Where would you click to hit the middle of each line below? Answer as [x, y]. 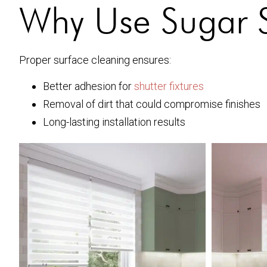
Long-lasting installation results [114, 122]
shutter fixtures [169, 86]
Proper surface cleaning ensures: [95, 60]
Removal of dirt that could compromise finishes [152, 104]
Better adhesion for [89, 86]
